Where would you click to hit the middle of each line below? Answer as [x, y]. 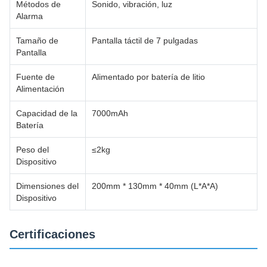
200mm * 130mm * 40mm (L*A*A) [155, 186]
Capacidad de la [47, 113]
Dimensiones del [47, 186]
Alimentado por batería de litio [148, 77]
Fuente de [35, 77]
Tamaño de [37, 40]
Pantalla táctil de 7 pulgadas [145, 40]
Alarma [30, 16]
